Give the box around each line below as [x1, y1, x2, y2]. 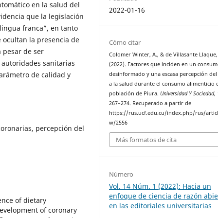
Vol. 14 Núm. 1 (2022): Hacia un [109, 182, 212, 191]
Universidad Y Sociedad [160, 90, 215, 97]
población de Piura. [109, 90, 161, 97]
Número [109, 170, 134, 179]
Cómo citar [109, 37, 141, 47]
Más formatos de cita [116, 135, 177, 145]
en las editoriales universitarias [109, 201, 212, 211]
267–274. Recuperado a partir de [109, 99, 192, 107]
